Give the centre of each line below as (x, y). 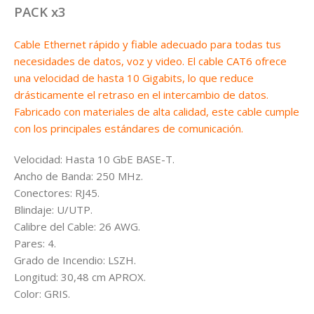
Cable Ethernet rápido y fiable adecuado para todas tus (148, 45)
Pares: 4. (35, 244)
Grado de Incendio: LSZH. (75, 260)
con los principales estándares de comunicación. (129, 129)
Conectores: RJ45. (57, 193)
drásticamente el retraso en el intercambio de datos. (141, 95)
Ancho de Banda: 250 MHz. (78, 176)
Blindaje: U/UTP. (53, 210)
